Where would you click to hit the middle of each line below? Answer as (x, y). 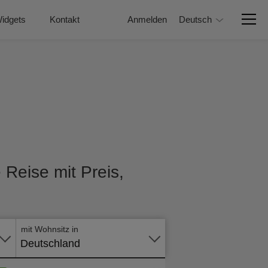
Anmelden (147, 19)
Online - (169, 194)
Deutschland (50, 243)
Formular (169, 208)
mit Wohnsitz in (50, 229)
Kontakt (65, 19)
